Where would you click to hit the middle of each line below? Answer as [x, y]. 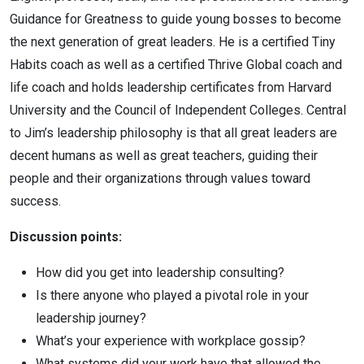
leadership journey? [91, 318]
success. [35, 201]
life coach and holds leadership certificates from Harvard [171, 87]
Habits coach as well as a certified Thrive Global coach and [176, 65]
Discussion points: [66, 237]
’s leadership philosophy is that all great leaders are [191, 133]
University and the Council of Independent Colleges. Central [178, 110]
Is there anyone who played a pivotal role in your [172, 295]
